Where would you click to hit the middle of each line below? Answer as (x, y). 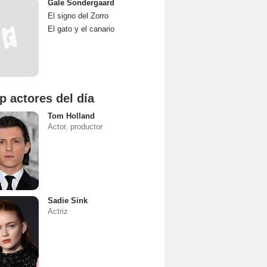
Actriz (58, 211)
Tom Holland (71, 116)
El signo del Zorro (78, 16)
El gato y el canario (81, 29)
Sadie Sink (68, 201)
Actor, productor (75, 127)
